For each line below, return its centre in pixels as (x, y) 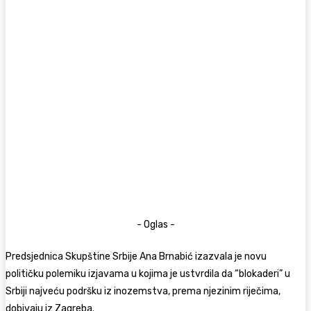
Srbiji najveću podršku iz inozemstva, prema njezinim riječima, (143, 291)
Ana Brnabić (166, 256)
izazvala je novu (230, 256)
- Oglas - (155, 224)
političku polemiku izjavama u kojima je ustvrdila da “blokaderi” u (148, 274)
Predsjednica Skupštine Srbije (73, 256)
